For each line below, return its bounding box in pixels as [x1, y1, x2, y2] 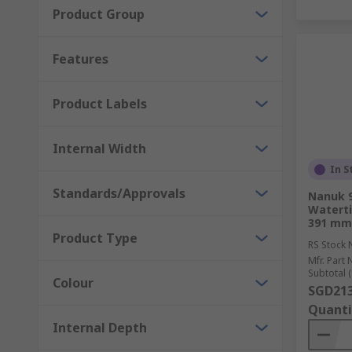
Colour [53, 274, 93, 291]
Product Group [53, 5, 145, 23]
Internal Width [53, 140, 146, 157]
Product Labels [53, 95, 147, 112]
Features [53, 50, 108, 68]
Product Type [53, 229, 137, 247]
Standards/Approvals [53, 185, 185, 202]
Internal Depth [53, 319, 147, 336]
